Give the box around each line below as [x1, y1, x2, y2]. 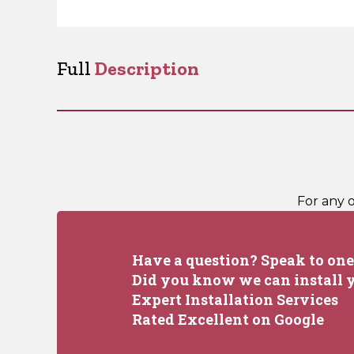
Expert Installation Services [132, 289, 338, 309]
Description [95, 57, 199, 80]
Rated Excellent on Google [132, 309, 324, 329]
